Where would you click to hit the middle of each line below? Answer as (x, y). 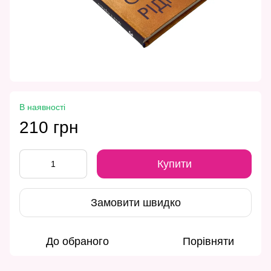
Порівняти (208, 242)
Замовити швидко (135, 202)
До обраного (77, 242)
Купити (174, 164)
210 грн (49, 128)
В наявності (42, 107)
